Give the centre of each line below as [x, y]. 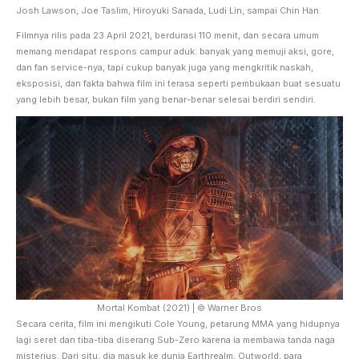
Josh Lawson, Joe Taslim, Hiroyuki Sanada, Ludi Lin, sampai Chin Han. [169, 10]
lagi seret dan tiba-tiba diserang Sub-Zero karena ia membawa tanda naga [175, 339]
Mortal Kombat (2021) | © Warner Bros [179, 307]
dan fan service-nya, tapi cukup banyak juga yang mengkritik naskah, [165, 67]
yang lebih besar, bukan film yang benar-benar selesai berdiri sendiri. [167, 99]
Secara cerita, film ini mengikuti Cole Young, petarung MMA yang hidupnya [178, 323]
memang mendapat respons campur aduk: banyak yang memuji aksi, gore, [175, 51]
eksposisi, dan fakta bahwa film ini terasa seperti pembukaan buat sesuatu [178, 83]
